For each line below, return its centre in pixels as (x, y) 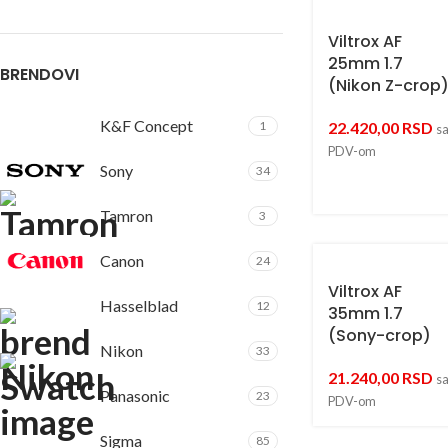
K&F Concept (146, 125)
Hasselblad (139, 305)
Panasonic (135, 395)
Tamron (126, 215)
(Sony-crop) (379, 335)
